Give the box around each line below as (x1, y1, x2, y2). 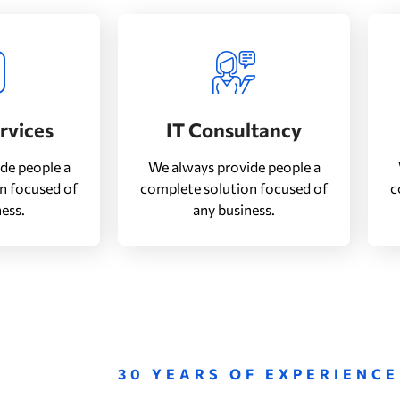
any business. (193, 201, 275, 218)
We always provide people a (147, 158, 321, 175)
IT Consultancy (166, 118, 302, 142)
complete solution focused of (140, 179, 328, 196)
